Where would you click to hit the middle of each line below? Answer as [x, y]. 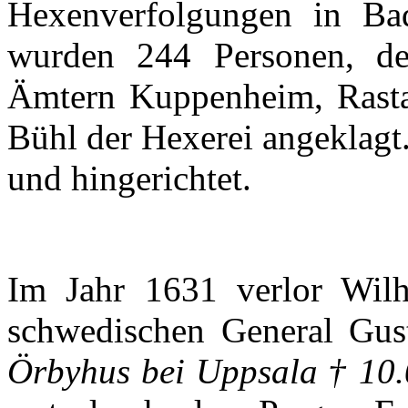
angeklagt [332, 138]
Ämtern [61, 97]
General [277, 331]
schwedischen [106, 331]
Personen [279, 56]
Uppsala [256, 372]
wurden [61, 56]
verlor [279, 290]
